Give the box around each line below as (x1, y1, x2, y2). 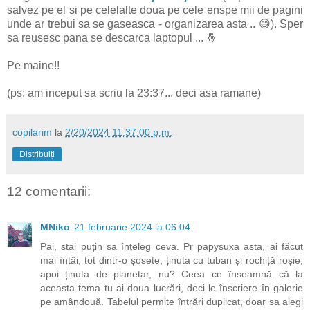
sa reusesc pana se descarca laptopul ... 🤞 (7, 31, 217, 44)
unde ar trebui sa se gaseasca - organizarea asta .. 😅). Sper (7, 17, 303, 30)
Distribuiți (19, 149, 55, 159)
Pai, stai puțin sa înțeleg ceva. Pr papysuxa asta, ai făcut (40, 241, 303, 253)
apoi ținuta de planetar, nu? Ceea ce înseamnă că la (40, 268, 303, 280)
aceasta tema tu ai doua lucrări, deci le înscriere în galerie (40, 282, 303, 294)
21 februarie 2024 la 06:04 (74, 221, 190, 233)
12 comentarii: (7, 183, 91, 199)
